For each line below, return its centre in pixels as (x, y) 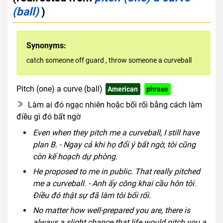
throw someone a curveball (150, 60)
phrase (158, 89)
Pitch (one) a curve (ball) (59, 89)
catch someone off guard (66, 60)
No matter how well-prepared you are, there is (111, 210)
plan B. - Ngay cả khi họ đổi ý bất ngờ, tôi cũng (114, 144)
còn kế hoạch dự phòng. (75, 156)
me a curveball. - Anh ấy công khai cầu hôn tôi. (114, 183)
